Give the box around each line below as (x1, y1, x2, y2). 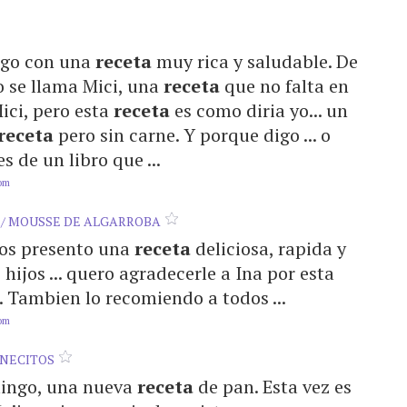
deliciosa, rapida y (191, 236, 346, 261)
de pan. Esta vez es (194, 374, 352, 399)
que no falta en (220, 74, 349, 98)
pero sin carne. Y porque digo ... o (54, 123, 331, 147)
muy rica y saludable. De (152, 49, 358, 74)
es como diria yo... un (170, 98, 348, 123)
